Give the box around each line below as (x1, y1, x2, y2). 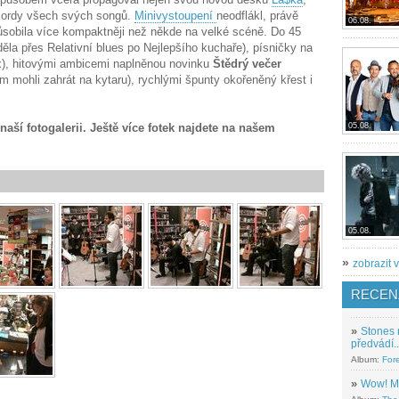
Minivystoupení (134, 9, 216, 22)
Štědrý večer (213, 57, 281, 70)
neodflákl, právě (216, 9, 298, 22)
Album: (351, 354, 382, 365)
